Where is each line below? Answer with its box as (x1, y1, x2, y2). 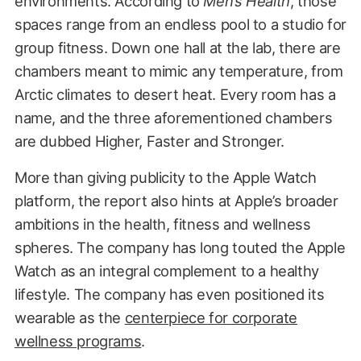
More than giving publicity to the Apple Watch (14, 168, 317, 186)
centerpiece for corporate (124, 308, 298, 326)
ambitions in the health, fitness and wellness (14, 214, 311, 233)
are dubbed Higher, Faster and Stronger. (14, 131, 284, 150)
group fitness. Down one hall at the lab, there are (14, 38, 341, 56)
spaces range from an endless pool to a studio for (14, 15, 346, 33)
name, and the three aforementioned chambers (14, 108, 333, 127)
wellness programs (14, 331, 142, 350)
